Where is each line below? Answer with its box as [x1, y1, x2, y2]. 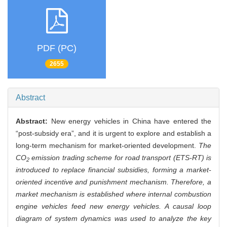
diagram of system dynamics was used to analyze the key [16, 214, 211, 223]
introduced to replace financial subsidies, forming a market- [16, 166, 211, 174]
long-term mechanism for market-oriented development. [16, 141, 199, 150]
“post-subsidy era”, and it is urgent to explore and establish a [16, 129, 211, 138]
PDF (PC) [37, 43, 77, 53]
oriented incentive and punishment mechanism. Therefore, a [16, 178, 211, 186]
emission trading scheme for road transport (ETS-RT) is [29, 154, 211, 162]
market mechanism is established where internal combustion [16, 190, 211, 199]
